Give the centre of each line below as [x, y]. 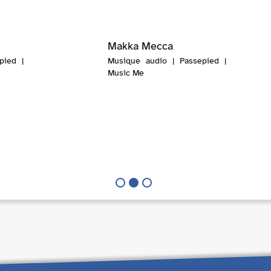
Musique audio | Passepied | [167, 61]
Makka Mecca [140, 46]
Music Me [126, 73]
